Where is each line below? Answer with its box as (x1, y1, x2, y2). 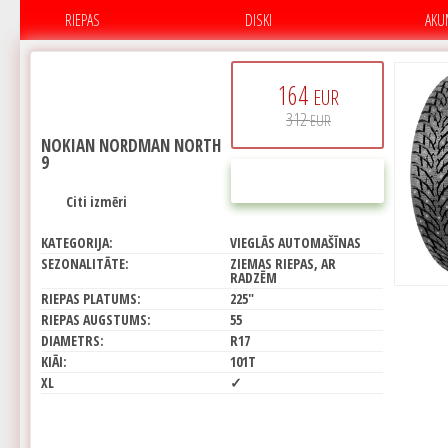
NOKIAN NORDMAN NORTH (41, 134, 221, 157)
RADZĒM (230, 268, 277, 287)
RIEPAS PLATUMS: (41, 289, 141, 308)
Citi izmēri (66, 192, 127, 211)
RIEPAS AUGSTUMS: (41, 310, 151, 329)
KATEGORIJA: (41, 233, 113, 252)
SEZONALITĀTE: (41, 254, 129, 273)
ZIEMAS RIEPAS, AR (230, 254, 336, 273)
